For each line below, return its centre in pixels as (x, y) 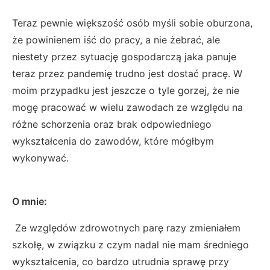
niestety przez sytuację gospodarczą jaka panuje (124, 57)
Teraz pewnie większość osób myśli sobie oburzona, (132, 23)
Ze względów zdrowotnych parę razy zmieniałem (126, 228)
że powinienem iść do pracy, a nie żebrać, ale (116, 40)
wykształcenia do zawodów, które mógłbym (113, 141)
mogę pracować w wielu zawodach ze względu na (127, 107)
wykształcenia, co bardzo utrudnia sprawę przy (121, 262)
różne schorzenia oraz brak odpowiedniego (112, 124)
